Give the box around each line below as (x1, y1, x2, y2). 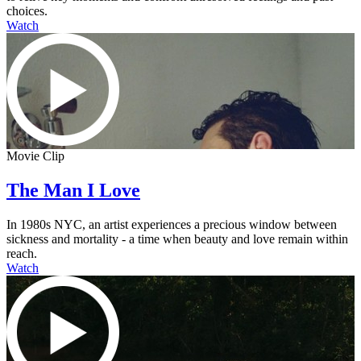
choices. (6, 4, 48, 19)
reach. (6, 246, 37, 260)
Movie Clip (6, 149, 64, 164)
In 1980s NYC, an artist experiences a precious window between (6, 217, 337, 231)
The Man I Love (6, 180, 140, 201)
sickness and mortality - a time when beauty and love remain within (6, 231, 348, 246)
